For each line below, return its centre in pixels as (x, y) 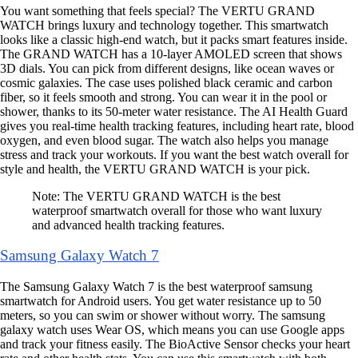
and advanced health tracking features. (128, 225)
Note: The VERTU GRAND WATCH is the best (156, 196)
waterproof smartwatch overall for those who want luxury (177, 210)
